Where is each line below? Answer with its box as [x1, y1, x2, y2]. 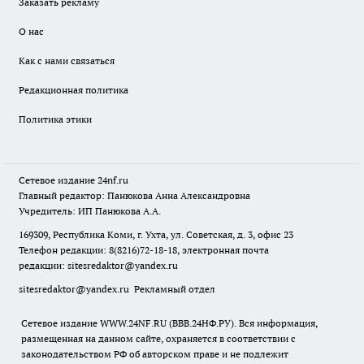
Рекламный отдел [132, 283, 215, 295]
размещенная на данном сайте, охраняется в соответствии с [21, 332, 296, 344]
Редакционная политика [19, 84, 128, 96]
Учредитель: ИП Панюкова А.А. [19, 205, 161, 217]
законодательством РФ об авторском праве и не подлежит [21, 348, 288, 360]
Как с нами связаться [19, 54, 115, 67]
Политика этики [19, 113, 92, 125]
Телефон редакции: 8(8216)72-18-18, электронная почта [19, 244, 269, 256]
